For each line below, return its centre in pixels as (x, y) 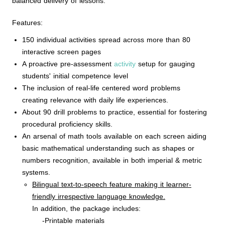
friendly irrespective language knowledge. (99, 196)
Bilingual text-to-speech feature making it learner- (112, 184)
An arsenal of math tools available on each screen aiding (114, 136)
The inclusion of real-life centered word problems (101, 88)
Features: (27, 23)
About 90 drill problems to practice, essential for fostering (115, 112)
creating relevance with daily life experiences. (95, 100)
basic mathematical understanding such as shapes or (108, 148)
